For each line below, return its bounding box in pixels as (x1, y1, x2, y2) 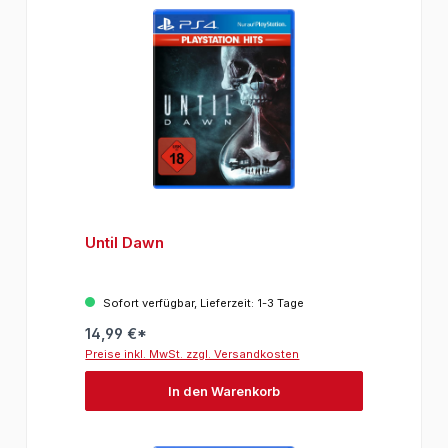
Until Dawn (85, 233, 165, 253)
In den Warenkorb (168, 383, 280, 399)
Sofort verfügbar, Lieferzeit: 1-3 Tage (100, 296, 305, 311)
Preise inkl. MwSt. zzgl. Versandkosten (85, 347, 300, 362)
